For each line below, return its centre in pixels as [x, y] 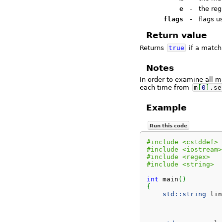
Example [166, 108]
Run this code [168, 126]
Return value [176, 35]
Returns [153, 48]
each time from [166, 88]
